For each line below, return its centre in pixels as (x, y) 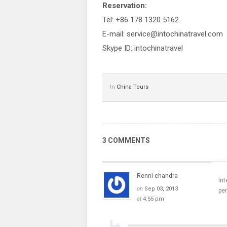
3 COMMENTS (126, 140)
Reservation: (125, 6)
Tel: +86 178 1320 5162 (141, 20)
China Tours (133, 87)
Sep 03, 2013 (161, 189)
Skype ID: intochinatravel (143, 48)
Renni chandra (157, 176)
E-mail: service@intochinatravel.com (163, 34)
